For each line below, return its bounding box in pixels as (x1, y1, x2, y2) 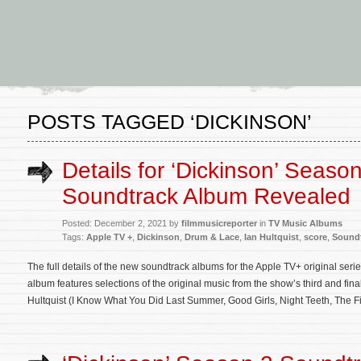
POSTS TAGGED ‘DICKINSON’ (27, 110, 312, 133)
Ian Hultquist (244, 232, 299, 242)
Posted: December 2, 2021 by (62, 218, 181, 228)
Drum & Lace (185, 232, 239, 242)
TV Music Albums (268, 218, 342, 228)
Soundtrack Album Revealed (62, 184, 351, 209)
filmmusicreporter (181, 218, 257, 228)
